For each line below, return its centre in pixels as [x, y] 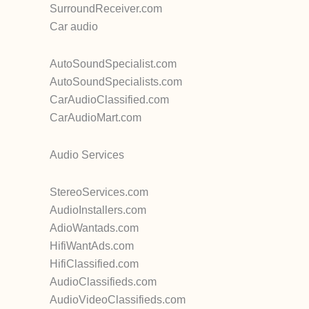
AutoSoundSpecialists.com [116, 82]
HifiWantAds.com [92, 246]
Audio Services [87, 155]
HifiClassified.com [94, 264]
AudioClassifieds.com [103, 282]
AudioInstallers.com [98, 210]
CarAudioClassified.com [109, 100]
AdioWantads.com [94, 228]
